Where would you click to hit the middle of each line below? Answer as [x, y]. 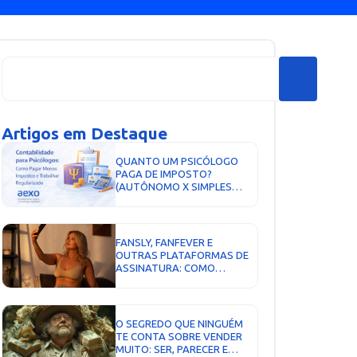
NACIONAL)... [146, 200]
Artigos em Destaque [84, 133]
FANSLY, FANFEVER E [165, 243]
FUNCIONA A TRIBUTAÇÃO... [183, 281]
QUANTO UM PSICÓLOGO [177, 161]
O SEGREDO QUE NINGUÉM [180, 324]
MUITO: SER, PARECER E [172, 349]
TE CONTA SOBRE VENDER [179, 337]
